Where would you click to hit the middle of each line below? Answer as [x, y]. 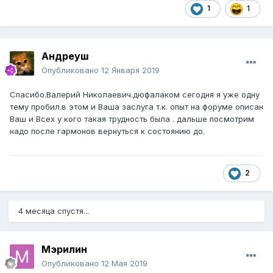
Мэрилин [64, 250]
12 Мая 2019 [124, 264]
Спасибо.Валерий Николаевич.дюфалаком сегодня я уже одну [135, 95]
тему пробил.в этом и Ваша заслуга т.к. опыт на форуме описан [136, 107]
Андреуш [65, 56]
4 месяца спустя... [54, 211]
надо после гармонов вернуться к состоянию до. [107, 131]
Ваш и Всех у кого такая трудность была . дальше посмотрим [132, 119]
